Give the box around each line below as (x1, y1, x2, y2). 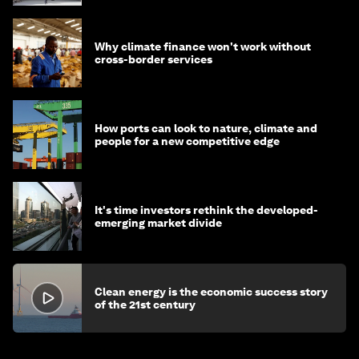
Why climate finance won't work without (95, 40, 311, 54)
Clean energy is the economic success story (95, 285, 328, 299)
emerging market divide (95, 216, 222, 230)
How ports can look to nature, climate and (95, 122, 317, 135)
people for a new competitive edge (95, 135, 280, 148)
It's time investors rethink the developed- (95, 204, 318, 217)
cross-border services (95, 53, 212, 67)
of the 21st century (95, 298, 196, 312)
